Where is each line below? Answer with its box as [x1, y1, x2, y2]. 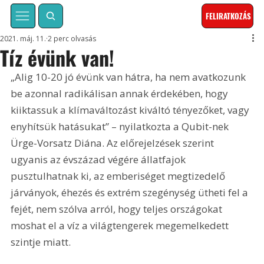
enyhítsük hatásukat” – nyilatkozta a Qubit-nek [11, 120, 232, 134]
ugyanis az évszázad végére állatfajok [11, 153, 189, 167]
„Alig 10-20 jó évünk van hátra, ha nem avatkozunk [11, 70, 249, 84]
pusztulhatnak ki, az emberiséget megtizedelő [11, 169, 228, 183]
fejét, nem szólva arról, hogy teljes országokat [11, 202, 225, 216]
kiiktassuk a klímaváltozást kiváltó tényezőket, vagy [11, 103, 252, 117]
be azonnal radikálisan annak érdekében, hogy [11, 87, 231, 101]
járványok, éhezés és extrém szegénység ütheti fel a [11, 186, 251, 200]
